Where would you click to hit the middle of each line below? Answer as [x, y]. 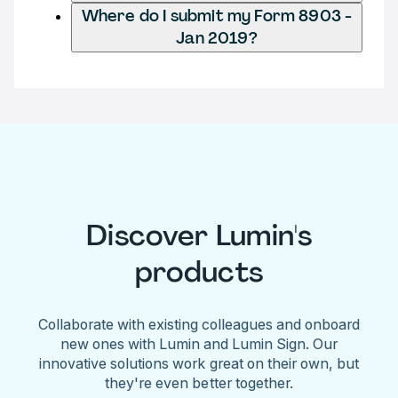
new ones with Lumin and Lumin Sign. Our [199, 343]
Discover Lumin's [199, 236]
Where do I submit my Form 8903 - [217, 16]
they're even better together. [199, 382]
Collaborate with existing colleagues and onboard [199, 324]
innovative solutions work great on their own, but [199, 363]
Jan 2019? [217, 38]
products [199, 272]
